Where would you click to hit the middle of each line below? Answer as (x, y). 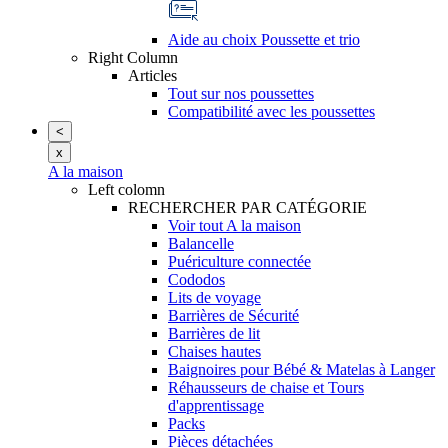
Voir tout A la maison (234, 225)
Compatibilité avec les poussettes (271, 111)
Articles (152, 75)
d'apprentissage (216, 405)
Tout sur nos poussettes (241, 93)
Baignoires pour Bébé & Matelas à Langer (301, 369)
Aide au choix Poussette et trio (264, 39)
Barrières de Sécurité (233, 315)
